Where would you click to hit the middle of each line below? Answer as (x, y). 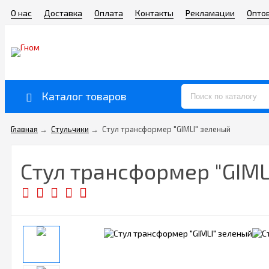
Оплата (109, 13)
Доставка (63, 13)
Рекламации (210, 13)
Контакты (154, 13)
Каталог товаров (84, 96)
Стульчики (70, 129)
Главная (24, 129)
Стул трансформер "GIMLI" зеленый (166, 129)
